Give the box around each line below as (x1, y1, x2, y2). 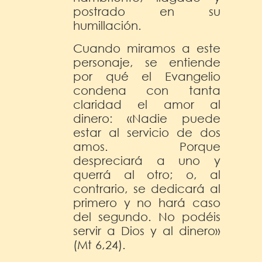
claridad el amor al (73, 97, 220, 111)
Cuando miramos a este (73, 41, 220, 55)
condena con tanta (73, 83, 220, 97)
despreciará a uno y (73, 153, 220, 167)
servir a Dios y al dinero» (73, 223, 220, 237)
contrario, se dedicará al (73, 181, 220, 195)
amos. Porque (73, 139, 220, 153)
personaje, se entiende (73, 55, 220, 69)
